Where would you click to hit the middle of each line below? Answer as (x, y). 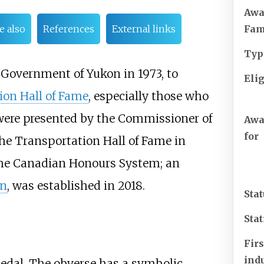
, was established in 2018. (76, 186)
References (68, 29)
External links (143, 29)
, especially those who (148, 96)
